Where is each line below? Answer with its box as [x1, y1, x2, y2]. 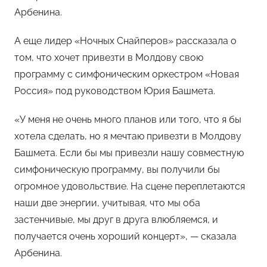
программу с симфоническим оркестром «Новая [14, 68, 239, 80]
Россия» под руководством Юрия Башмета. [14, 85, 215, 97]
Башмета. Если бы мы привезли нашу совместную [14, 147, 244, 159]
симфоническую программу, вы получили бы [14, 163, 220, 175]
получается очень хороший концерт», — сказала [14, 230, 237, 242]
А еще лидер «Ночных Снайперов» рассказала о [14, 35, 237, 46]
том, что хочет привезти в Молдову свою [14, 51, 203, 63]
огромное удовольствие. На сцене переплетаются [14, 180, 245, 192]
